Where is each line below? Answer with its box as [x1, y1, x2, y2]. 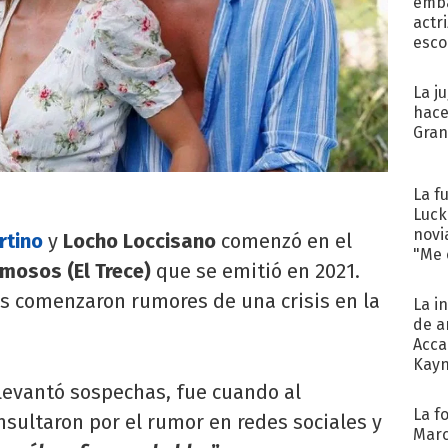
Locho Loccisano [63, 229, 216, 254]
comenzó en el [216, 229, 352, 254]
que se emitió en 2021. [151, 259, 360, 284]
